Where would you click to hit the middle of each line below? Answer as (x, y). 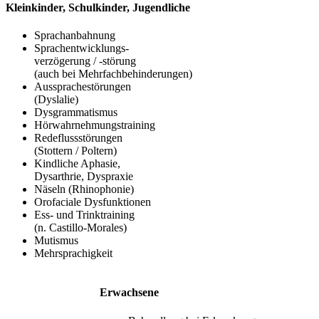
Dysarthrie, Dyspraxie (84, 177)
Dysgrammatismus (76, 113)
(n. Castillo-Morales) (80, 228)
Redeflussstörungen (78, 138)
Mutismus (56, 241)
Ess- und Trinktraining (84, 215)
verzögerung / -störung (85, 61)
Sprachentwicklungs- (82, 48)
